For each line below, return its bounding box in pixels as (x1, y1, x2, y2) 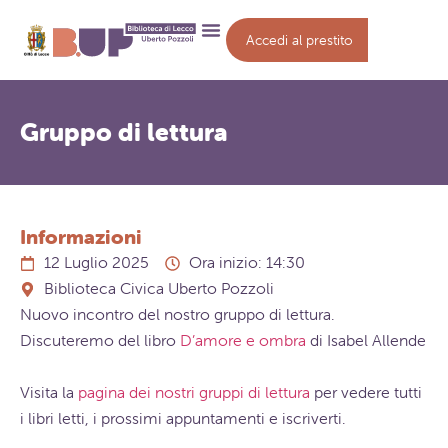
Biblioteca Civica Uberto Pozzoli (43, 279, 274, 298)
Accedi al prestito (246, 32, 354, 48)
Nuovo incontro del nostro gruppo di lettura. (20, 305, 335, 324)
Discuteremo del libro (20, 331, 180, 350)
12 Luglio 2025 (43, 253, 149, 272)
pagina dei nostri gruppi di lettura (78, 383, 310, 402)
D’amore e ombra (180, 331, 306, 350)
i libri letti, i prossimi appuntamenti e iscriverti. (20, 409, 346, 428)
